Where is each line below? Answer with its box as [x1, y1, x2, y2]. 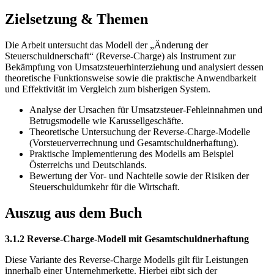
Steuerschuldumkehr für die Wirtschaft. [29, 182, 180, 193]
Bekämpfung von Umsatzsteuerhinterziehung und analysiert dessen [5, 62, 264, 73]
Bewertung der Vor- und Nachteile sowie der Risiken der [29, 171, 249, 182]
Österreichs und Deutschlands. [29, 160, 147, 171]
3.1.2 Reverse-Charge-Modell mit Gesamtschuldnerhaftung [5, 234, 249, 245]
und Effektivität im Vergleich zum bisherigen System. [5, 84, 210, 95]
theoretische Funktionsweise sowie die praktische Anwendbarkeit [5, 73, 256, 84]
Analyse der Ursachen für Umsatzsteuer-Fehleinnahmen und [29, 105, 262, 116]
